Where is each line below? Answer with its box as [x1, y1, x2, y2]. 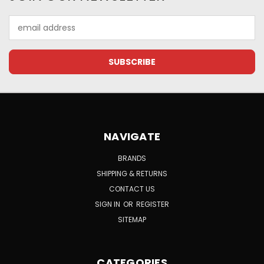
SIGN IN [95, 199, 122, 210]
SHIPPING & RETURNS [97, 169, 167, 179]
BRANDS [118, 153, 146, 164]
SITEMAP [118, 214, 146, 225]
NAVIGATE [104, 129, 160, 144]
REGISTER [136, 199, 169, 210]
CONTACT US [109, 184, 155, 194]
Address [9, 28, 41, 40]
